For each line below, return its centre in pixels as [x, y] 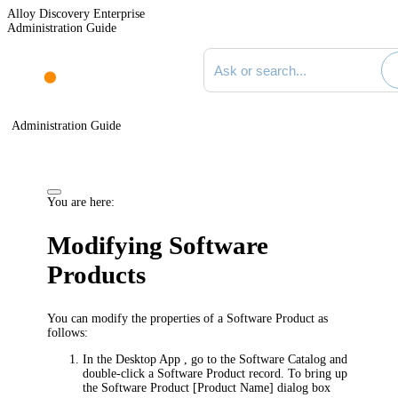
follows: [68, 332]
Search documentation [258, 54]
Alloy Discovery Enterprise [76, 14]
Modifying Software [158, 246]
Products [97, 275]
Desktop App [150, 359]
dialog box [302, 387]
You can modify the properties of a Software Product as [188, 318]
